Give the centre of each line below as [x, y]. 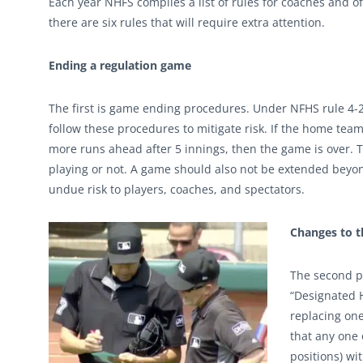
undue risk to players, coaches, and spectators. [177, 189]
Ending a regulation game [120, 65]
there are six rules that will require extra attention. [187, 22]
